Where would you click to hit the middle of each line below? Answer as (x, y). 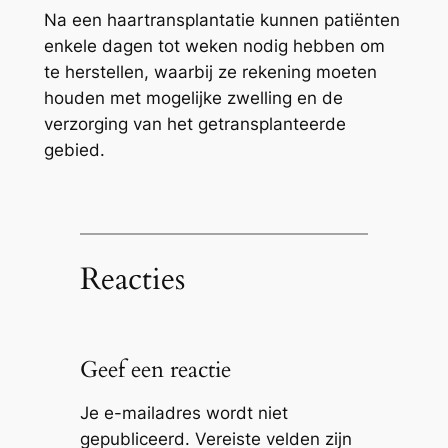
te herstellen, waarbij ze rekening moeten (210, 72)
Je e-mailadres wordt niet (183, 412)
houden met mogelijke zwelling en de (193, 98)
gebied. (74, 150)
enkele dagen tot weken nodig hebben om (214, 46)
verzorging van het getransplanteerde (194, 124)
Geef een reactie (155, 369)
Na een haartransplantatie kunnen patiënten (221, 20)
